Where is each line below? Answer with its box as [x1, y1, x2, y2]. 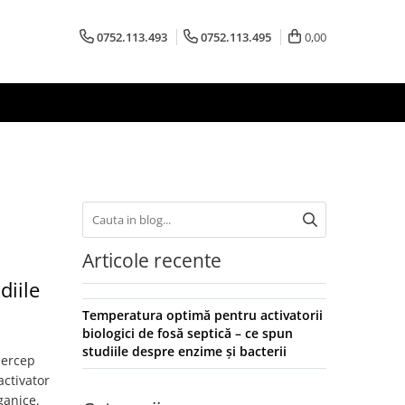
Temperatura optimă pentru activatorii [82, 306, 323, 324]
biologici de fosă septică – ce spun [82, 325, 293, 342]
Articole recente [82, 248, 221, 273]
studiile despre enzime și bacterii [82, 343, 287, 360]
